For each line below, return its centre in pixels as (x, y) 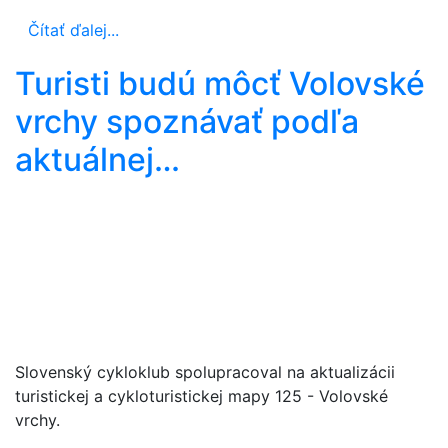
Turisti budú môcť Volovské (220, 83)
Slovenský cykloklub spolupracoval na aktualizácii (205, 371)
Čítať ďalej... (73, 29)
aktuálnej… (97, 159)
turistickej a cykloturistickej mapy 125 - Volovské (201, 395)
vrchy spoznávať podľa (187, 121)
